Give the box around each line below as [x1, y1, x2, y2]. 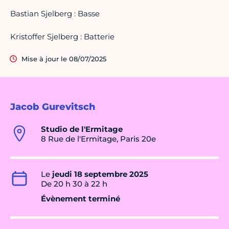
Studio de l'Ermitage [41, 124, 123, 134]
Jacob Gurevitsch [10, 101, 96, 113]
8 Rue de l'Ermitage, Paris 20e [41, 134, 156, 144]
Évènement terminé [41, 194, 120, 204]
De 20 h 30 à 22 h [41, 179, 107, 189]
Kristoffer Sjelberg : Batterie [10, 32, 114, 42]
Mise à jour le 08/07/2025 [21, 55, 106, 63]
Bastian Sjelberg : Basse [10, 9, 100, 19]
